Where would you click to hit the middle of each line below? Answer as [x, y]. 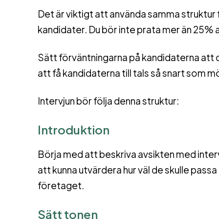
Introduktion [74, 129]
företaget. [62, 185]
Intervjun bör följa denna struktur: [108, 100]
